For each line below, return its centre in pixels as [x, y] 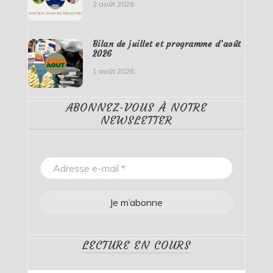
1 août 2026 [113, 71]
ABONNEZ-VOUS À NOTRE [136, 107]
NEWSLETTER [136, 120]
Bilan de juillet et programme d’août [167, 44]
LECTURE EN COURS [136, 245]
